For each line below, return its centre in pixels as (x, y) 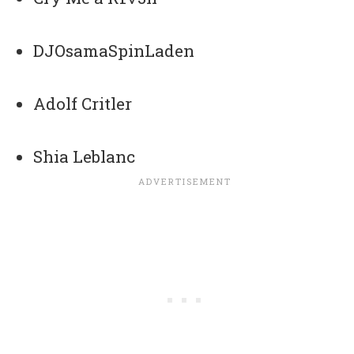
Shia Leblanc (85, 157)
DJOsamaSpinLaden (114, 51)
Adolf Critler (83, 104)
